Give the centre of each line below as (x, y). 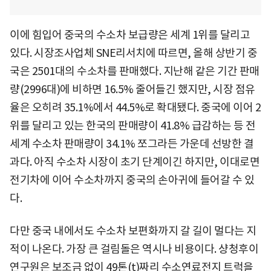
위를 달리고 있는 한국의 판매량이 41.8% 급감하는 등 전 (133, 125)
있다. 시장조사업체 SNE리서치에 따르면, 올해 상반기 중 (133, 53)
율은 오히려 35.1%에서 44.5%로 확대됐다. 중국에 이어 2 (135, 107)
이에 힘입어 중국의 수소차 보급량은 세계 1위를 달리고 (130, 34)
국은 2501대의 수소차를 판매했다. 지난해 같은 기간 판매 (135, 71)
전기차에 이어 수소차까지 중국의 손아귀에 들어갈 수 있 (132, 180)
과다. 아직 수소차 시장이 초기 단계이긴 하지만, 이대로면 (135, 162)
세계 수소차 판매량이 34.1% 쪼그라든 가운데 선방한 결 (132, 143)
